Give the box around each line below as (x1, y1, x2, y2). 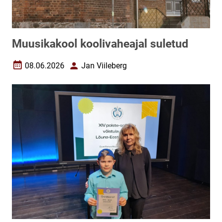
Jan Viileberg (81, 61, 127, 71)
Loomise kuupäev (11, 65, 73, 75)
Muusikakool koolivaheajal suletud (12, 37, 188, 51)
